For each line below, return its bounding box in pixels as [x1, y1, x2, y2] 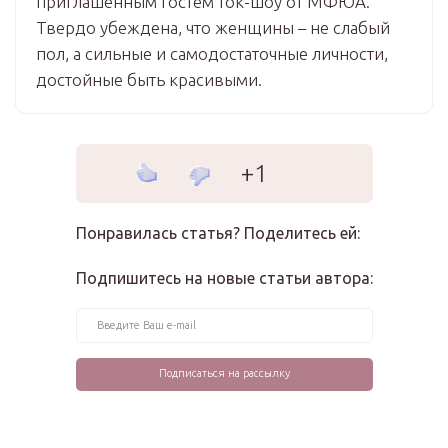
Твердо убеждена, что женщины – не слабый [36, 18, 390, 37]
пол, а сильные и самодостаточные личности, [36, 44, 388, 63]
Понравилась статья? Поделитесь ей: [75, 224, 360, 242]
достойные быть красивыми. [36, 70, 262, 89]
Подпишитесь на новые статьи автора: [75, 269, 373, 287]
